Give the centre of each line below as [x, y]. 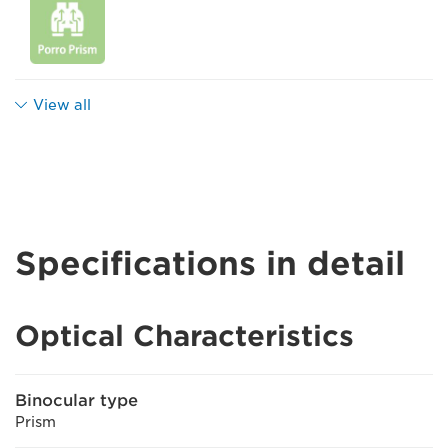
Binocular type [76, 400]
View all [62, 104]
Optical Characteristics [184, 335]
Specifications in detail [210, 263]
